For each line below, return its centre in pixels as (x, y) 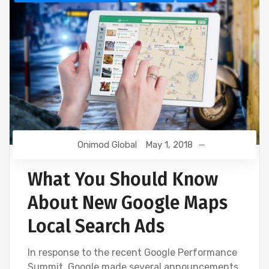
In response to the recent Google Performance (132, 253)
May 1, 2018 (169, 145)
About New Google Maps (128, 203)
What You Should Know (123, 180)
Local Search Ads (96, 227)
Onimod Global (107, 145)
